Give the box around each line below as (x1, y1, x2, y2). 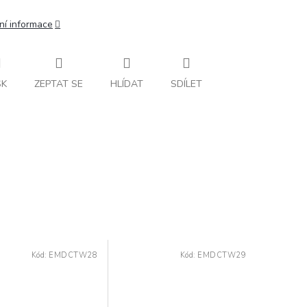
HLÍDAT (110, 77, 143, 90)
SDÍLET (171, 77, 202, 90)
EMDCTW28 (49, 249, 97, 260)
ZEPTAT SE (34, 77, 83, 90)
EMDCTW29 (197, 249, 246, 260)
